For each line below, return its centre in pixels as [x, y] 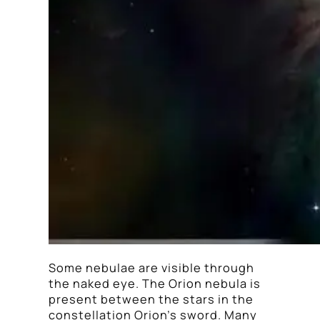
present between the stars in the [151, 299]
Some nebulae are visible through [151, 267]
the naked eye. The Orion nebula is [155, 283]
